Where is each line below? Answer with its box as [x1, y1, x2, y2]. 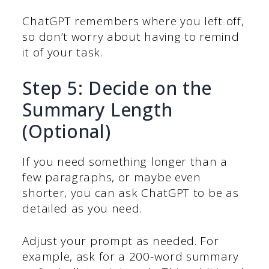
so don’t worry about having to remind [22, 29, 240, 45]
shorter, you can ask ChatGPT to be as [22, 184, 239, 201]
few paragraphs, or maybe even [22, 169, 201, 185]
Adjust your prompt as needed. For [22, 233, 219, 249]
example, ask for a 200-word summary [22, 249, 239, 265]
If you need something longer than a [22, 153, 228, 169]
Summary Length [22, 97, 173, 122]
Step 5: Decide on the [22, 75, 213, 100]
